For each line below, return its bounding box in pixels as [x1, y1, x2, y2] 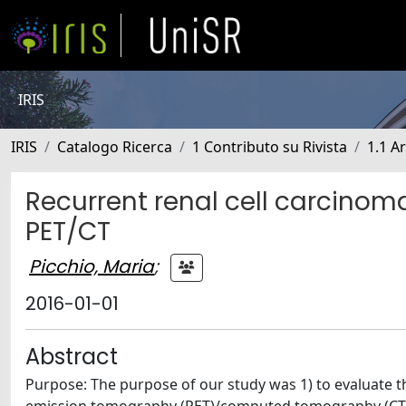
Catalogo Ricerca [57, 137, 172, 157]
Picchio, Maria [29, 253, 154, 279]
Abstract [25, 342, 118, 372]
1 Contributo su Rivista [192, 137, 347, 157]
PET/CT [25, 214, 111, 249]
